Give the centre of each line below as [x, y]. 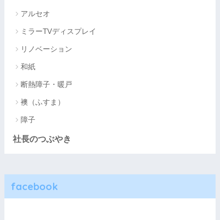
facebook [34, 186]
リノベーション [46, 49]
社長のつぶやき [42, 139]
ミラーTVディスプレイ [58, 31]
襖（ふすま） [42, 102]
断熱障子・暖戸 [46, 84]
